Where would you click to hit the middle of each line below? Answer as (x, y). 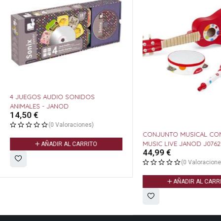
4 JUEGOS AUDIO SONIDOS (52, 97)
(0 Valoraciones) (71, 125)
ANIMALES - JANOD (39, 106)
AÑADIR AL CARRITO (69, 144)
